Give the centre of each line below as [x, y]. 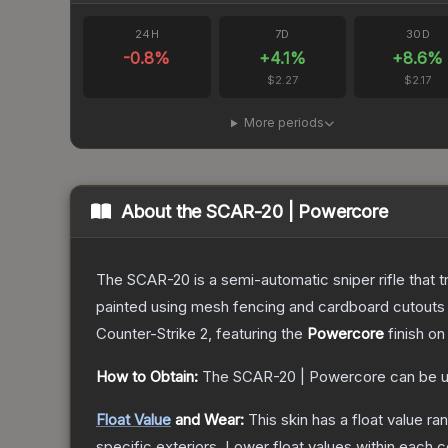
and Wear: [207, 420]
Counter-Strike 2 [152, 334]
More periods [283, 123]
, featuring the [257, 334]
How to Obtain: [147, 377]
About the [163, 212]
